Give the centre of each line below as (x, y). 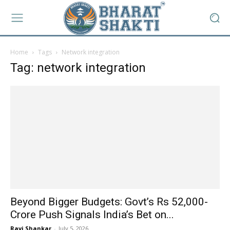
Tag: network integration (78, 68)
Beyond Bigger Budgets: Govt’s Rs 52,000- (109, 202)
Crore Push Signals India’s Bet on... (92, 215)
